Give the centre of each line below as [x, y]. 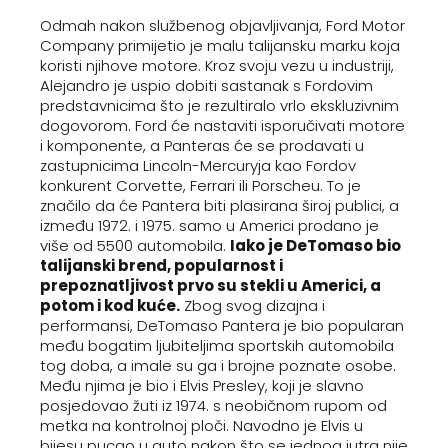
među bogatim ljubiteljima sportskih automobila [217, 345]
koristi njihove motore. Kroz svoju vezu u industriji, [217, 65]
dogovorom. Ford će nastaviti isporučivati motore [222, 125]
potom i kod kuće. [110, 305]
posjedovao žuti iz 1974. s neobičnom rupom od [213, 405]
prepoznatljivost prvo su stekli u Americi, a [210, 285]
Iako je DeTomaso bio [315, 245]
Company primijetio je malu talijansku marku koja [220, 45]
